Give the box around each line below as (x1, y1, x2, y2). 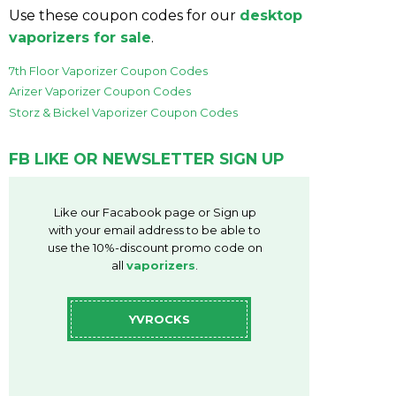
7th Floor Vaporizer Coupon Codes (9, 64, 208, 79)
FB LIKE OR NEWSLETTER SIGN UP (9, 148, 284, 168)
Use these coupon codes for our (9, 7, 240, 25)
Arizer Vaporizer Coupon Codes (9, 84, 191, 99)
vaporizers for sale (9, 29, 151, 47)
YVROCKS (128, 312, 190, 327)
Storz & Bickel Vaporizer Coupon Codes (9, 104, 238, 119)
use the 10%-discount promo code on (47, 240, 263, 255)
